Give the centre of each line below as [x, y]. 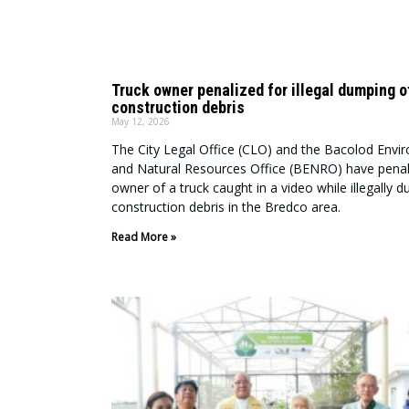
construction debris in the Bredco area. [226, 207]
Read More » [144, 237]
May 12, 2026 [141, 122]
